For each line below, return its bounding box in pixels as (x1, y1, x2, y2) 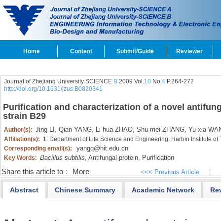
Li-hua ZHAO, (93, 126, 135, 133)
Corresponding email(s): (3, 145, 74, 152)
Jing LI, (35, 126, 57, 133)
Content (70, 48, 92, 55)
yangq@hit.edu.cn (76, 145, 128, 152)
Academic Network (131, 185, 194, 194)
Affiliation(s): (3, 136, 41, 143)
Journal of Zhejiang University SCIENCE (3, 78, 113, 85)
